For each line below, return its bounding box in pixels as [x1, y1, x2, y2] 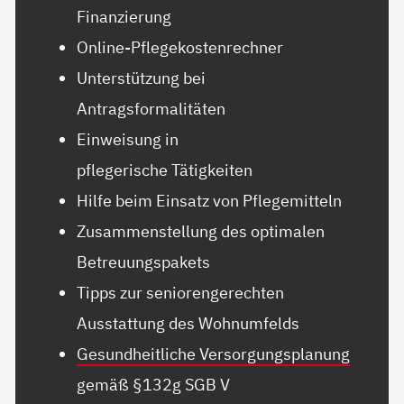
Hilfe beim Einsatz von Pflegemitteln [77, 189, 343, 212]
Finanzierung [77, 5, 172, 28]
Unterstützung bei [77, 67, 207, 89]
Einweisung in [77, 128, 179, 151]
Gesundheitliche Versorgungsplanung [77, 343, 351, 365]
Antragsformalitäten [77, 97, 226, 120]
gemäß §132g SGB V [77, 373, 231, 396]
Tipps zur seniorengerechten [77, 281, 285, 304]
